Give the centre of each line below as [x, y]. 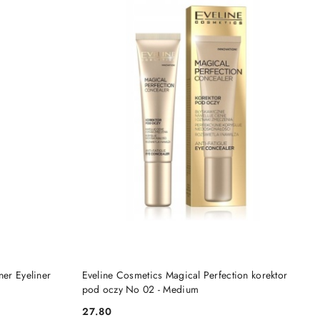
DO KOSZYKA [202, 269]
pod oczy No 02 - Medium [140, 290]
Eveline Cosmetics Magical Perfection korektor [185, 275]
